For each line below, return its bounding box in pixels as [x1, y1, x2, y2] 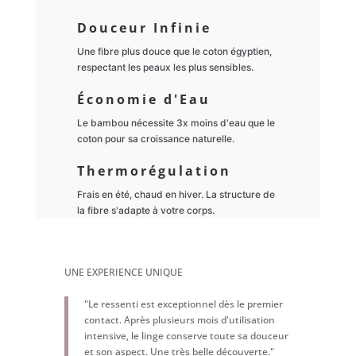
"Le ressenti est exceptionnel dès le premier [83, 296, 283, 311]
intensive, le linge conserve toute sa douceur [83, 328, 288, 342]
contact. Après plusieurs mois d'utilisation [83, 312, 275, 327]
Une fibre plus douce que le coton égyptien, [76, 44, 272, 57]
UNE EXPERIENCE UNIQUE [64, 265, 183, 279]
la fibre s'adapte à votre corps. [76, 203, 215, 216]
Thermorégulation [76, 161, 231, 180]
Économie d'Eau [76, 90, 211, 108]
